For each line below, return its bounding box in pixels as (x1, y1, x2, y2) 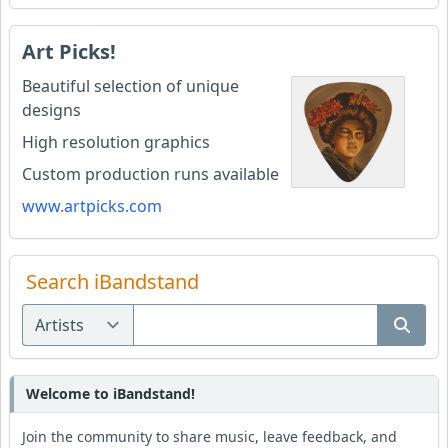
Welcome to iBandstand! (26, 383, 195, 403)
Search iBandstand (26, 267, 199, 295)
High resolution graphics (22, 130, 210, 153)
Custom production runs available (22, 162, 279, 185)
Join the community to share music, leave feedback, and (22, 426, 397, 446)
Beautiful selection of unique (22, 74, 239, 97)
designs (22, 98, 81, 121)
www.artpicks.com (22, 194, 162, 217)
